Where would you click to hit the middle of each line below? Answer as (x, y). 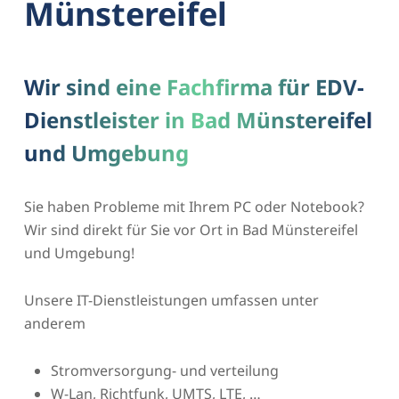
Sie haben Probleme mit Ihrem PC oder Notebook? (194, 206)
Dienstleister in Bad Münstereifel (198, 119)
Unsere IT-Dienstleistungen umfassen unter (171, 300)
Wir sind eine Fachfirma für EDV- (194, 86)
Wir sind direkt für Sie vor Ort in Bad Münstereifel (191, 229)
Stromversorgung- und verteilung (164, 370)
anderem (54, 323)
